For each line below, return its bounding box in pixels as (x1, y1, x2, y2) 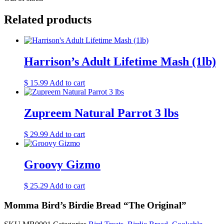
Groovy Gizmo (24, 157, 100, 171)
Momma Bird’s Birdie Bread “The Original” (4, 199, 186, 210)
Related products (4, 12, 91, 26)
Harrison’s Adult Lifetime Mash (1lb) (24, 55, 216, 68)
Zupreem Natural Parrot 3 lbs (24, 106, 178, 120)
